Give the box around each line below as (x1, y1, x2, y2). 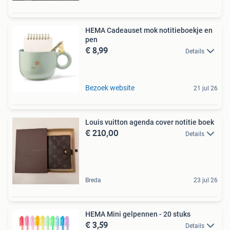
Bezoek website (85, 84, 135, 92)
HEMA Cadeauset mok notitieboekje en (85, 26, 213, 34)
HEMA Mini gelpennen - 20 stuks (85, 210, 190, 218)
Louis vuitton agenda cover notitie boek (85, 118, 214, 126)
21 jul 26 (194, 85, 218, 92)
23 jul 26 (194, 177, 218, 184)
